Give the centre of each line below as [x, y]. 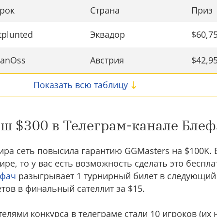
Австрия [107, 60]
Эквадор [108, 35]
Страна [105, 10]
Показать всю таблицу [81, 85]
